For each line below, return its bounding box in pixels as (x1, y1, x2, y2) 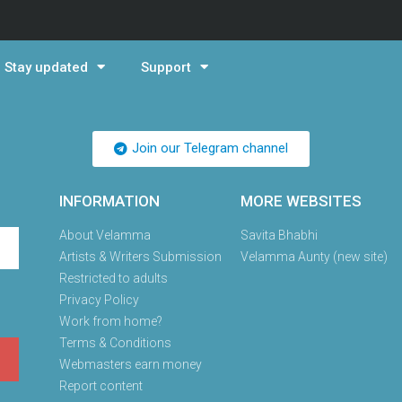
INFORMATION (59, 192, 160, 210)
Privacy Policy (59, 293, 139, 307)
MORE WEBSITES (240, 192, 362, 210)
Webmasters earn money (59, 357, 202, 371)
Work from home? (59, 314, 162, 328)
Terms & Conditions (59, 336, 171, 350)
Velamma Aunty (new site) (240, 249, 388, 264)
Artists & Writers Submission (59, 249, 222, 264)
